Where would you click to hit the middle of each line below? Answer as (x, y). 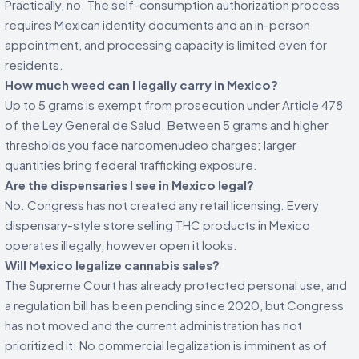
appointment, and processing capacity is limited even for (166, 44)
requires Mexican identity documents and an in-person (157, 24)
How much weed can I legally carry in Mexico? (141, 84)
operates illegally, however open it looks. (121, 244)
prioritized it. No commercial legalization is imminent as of (166, 345)
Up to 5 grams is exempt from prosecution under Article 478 (174, 104)
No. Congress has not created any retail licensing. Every (162, 204)
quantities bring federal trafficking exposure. (131, 164)
